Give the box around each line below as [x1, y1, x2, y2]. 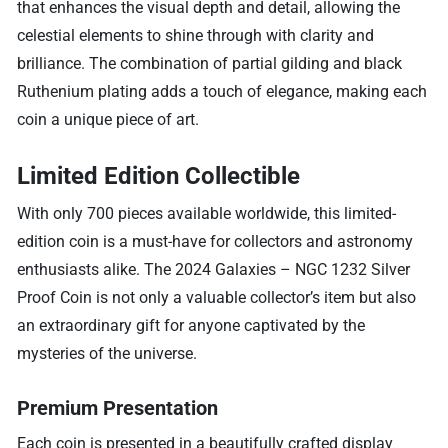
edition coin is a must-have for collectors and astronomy [17, 231, 414, 251]
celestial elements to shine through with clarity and [17, 25, 375, 45]
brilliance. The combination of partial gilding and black [17, 53, 403, 73]
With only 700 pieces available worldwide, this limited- [17, 203, 397, 223]
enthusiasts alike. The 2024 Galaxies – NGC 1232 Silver [17, 259, 411, 279]
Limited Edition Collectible [17, 161, 301, 190]
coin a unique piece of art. [17, 109, 200, 129]
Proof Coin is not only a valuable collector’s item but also [17, 287, 417, 307]
